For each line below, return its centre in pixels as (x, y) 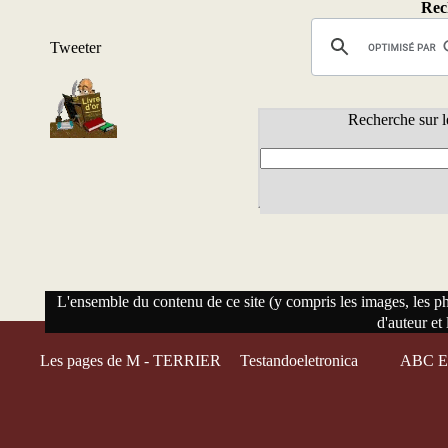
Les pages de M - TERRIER (130, 360)
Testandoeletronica (301, 360)
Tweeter (75, 47)
